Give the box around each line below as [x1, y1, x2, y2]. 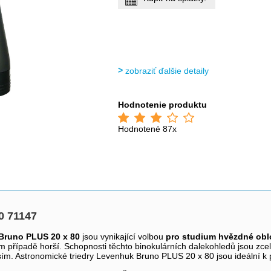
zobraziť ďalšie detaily [125, 66, 209, 76]
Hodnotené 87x [118, 124, 177, 134]
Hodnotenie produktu [118, 100, 207, 109]
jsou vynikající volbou [82, 232, 166, 241]
